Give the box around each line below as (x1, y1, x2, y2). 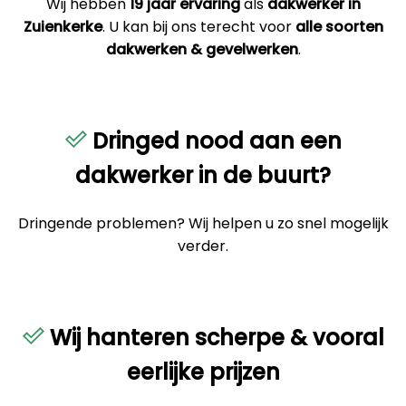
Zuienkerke (23, 16, 102, 38)
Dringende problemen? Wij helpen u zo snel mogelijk (17, 213, 389, 235)
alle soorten (295, 16, 383, 38)
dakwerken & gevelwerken (105, 39, 298, 61)
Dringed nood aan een (86, 126, 342, 157)
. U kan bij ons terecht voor (101, 16, 295, 38)
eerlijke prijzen (126, 357, 280, 388)
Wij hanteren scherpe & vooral (43, 323, 384, 353)
